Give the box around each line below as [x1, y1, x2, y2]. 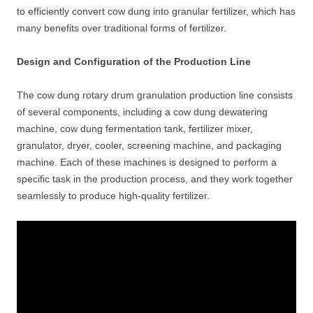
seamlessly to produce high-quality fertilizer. [17, 190, 210, 201]
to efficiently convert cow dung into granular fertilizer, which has [17, 6, 296, 17]
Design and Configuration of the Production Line [17, 56, 251, 67]
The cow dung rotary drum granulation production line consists [17, 89, 293, 101]
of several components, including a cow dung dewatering [17, 106, 268, 117]
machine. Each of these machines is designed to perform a [17, 156, 277, 168]
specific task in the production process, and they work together [17, 173, 293, 184]
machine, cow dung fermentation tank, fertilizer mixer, [17, 123, 253, 134]
